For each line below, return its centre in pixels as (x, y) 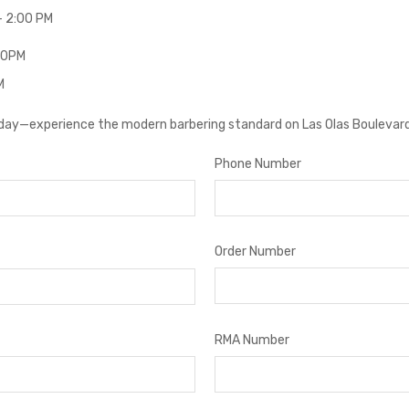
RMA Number (252, 340)
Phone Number (257, 164)
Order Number (255, 252)
